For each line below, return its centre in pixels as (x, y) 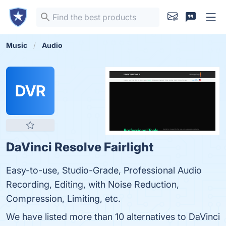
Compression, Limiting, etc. (63, 199)
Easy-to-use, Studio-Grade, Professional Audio (104, 170)
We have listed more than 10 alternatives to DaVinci (113, 217)
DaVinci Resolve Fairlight (80, 147)
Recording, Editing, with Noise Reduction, (93, 184)
